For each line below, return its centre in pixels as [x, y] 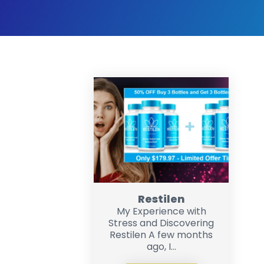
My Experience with [161, 211]
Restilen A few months [161, 235]
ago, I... [161, 247]
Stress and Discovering [161, 223]
